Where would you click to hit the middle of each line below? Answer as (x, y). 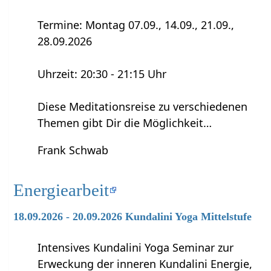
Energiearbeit (61, 190)
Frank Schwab (73, 150)
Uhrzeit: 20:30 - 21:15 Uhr (102, 73)
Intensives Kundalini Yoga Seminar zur (136, 248)
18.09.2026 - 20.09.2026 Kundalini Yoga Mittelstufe (133, 216)
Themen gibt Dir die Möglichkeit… (125, 122)
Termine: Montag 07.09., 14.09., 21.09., (136, 24)
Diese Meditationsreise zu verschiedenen (143, 106)
